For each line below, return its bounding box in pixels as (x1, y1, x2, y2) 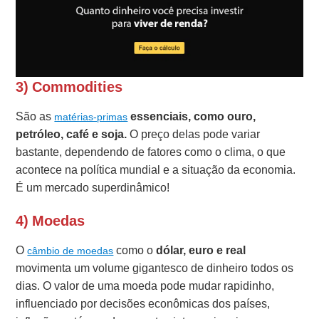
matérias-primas (54, 110, 128, 125)
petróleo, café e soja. (16, 126, 130, 143)
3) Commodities (16, 77, 123, 98)
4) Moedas (16, 211, 85, 231)
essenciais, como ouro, (127, 108, 256, 125)
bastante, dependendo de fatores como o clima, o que (16, 144, 286, 161)
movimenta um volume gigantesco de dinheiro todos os (16, 260, 294, 277)
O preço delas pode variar (130, 126, 261, 143)
